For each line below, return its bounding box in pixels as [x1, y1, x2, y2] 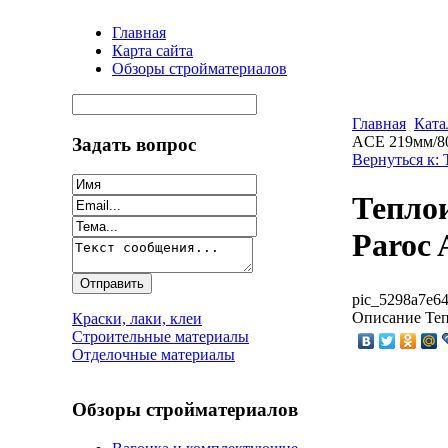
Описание [352, 308, 421, 326]
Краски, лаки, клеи [72, 310, 202, 328]
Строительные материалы [72, 328, 249, 346]
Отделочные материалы [72, 346, 235, 364]
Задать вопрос [72, 133, 196, 155]
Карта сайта [112, 42, 193, 59]
